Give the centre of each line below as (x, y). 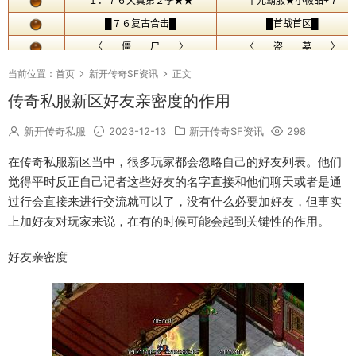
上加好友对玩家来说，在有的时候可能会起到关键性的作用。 (169, 221)
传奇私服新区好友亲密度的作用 (119, 101)
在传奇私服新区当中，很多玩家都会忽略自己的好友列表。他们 (175, 162)
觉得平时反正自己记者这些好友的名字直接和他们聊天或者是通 (175, 182)
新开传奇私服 (55, 131)
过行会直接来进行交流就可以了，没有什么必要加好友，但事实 (175, 201)
